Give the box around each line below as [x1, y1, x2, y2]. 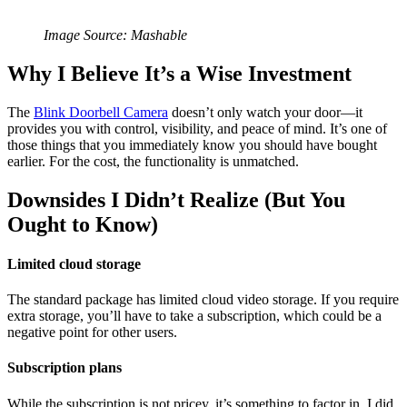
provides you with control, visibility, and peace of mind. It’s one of [7, 120, 387, 136]
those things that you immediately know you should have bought [7, 136, 377, 153]
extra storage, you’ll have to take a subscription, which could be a [7, 308, 382, 324]
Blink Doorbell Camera [34, 104, 168, 120]
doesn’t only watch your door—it [168, 104, 362, 120]
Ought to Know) [7, 212, 158, 236]
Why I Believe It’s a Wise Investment [7, 61, 352, 85]
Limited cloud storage [7, 255, 141, 272]
